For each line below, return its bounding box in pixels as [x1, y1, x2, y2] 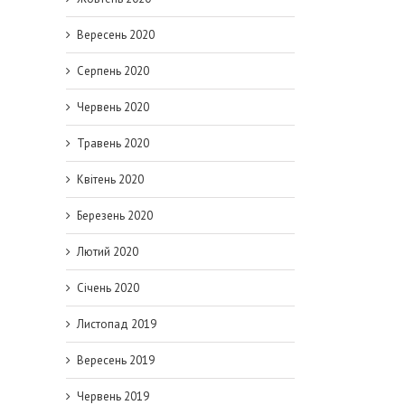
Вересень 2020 [77, 27, 155, 42]
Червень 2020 [77, 99, 149, 115]
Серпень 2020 [77, 63, 149, 79]
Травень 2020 [77, 136, 149, 151]
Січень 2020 [77, 280, 139, 296]
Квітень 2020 [77, 172, 144, 187]
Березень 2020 [77, 208, 153, 223]
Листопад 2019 [77, 316, 156, 332]
